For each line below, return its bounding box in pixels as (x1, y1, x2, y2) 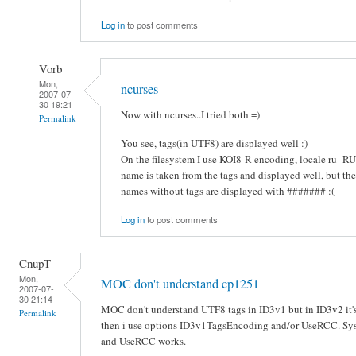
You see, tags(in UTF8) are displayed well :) (121, 135, 308, 150)
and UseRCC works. (101, 334, 186, 349)
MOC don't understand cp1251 (101, 275, 259, 293)
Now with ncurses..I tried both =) (121, 107, 260, 122)
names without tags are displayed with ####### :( (121, 183, 335, 198)
